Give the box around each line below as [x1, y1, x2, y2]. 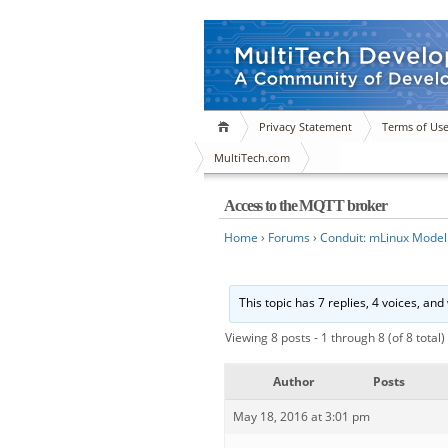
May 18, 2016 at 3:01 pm [233, 408, 370, 425]
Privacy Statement [259, 119, 352, 134]
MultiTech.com [214, 150, 290, 165]
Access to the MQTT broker [224, 197, 387, 214]
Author [272, 373, 314, 390]
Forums [268, 229, 310, 246]
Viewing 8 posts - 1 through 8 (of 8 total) [225, 329, 445, 346]
